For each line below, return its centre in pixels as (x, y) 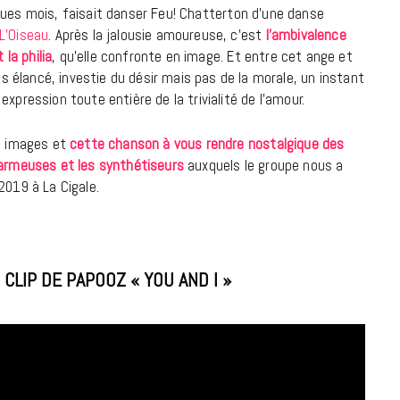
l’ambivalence (306, 34)
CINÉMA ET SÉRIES (267, 329)
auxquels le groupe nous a (263, 165)
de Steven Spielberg (267, 383)
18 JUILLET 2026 (267, 33)
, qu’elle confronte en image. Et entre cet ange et (202, 56)
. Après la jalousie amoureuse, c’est (157, 34)
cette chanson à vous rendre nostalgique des (207, 143)
